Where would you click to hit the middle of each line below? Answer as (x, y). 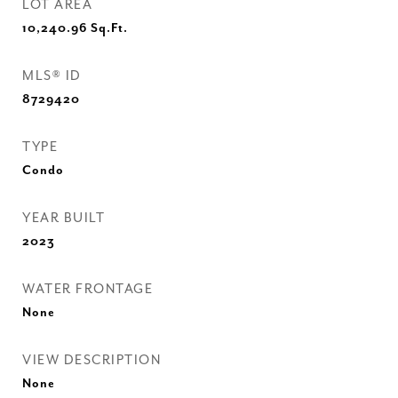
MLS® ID (52, 76)
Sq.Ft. (109, 28)
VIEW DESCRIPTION (92, 360)
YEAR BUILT (64, 218)
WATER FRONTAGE (88, 289)
